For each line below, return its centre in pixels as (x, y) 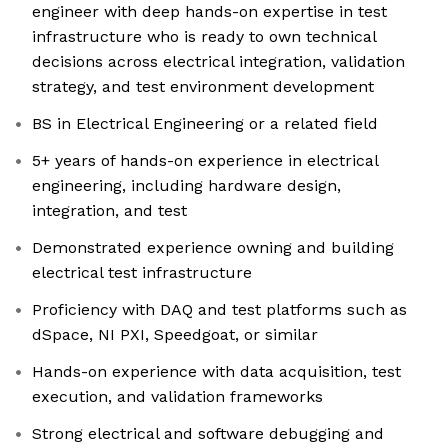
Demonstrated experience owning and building (213, 248)
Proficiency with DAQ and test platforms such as (219, 310)
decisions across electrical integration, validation (218, 62)
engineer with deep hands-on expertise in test (209, 12)
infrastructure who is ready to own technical (204, 37)
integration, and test (109, 211)
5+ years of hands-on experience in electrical (205, 161)
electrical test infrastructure (142, 273)
